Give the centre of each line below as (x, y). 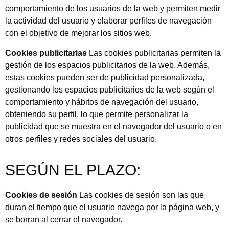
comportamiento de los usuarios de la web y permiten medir (113, 9)
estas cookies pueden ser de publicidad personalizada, (105, 77)
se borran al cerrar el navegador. (64, 219)
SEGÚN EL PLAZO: (73, 170)
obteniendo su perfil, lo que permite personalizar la (97, 114)
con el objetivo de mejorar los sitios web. (78, 33)
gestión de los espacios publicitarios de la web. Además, (107, 65)
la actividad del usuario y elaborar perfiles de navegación (108, 21)
